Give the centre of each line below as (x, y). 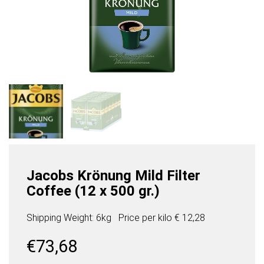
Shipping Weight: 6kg (69, 218)
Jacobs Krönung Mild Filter (113, 176)
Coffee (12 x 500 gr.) (93, 191)
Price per (138, 218)
